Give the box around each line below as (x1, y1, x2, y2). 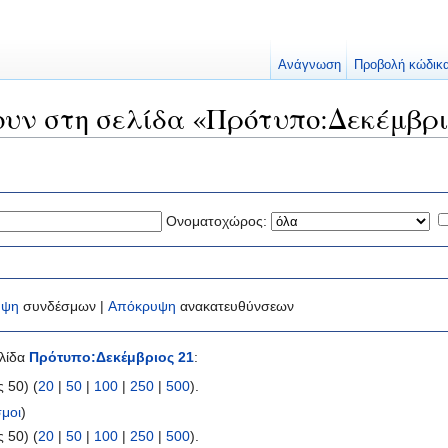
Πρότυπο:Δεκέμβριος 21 (29, 349, 194, 366)
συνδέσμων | (19, 298, 108, 315)
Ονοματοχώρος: (166, 212, 267, 229)
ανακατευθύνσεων (176, 298, 294, 315)
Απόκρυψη (108, 298, 176, 315)
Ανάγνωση (277, 57, 341, 72)
